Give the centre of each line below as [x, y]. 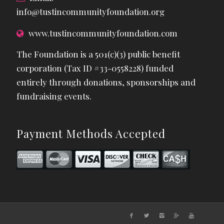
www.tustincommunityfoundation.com [103, 33]
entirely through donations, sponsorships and [106, 82]
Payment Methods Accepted [91, 133]
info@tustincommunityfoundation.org [91, 12]
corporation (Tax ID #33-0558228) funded [95, 68]
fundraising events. [54, 96]
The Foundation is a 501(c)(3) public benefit [98, 54]
